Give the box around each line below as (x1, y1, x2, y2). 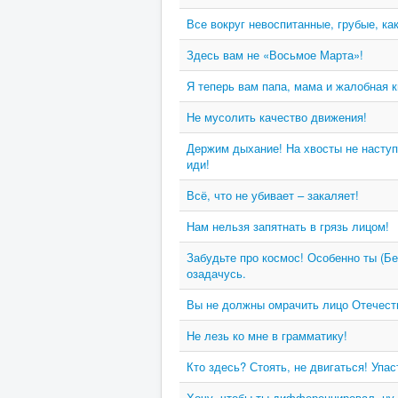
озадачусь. (187, 265, 246, 282)
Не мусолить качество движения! (187, 108, 367, 125)
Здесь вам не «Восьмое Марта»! (187, 46, 363, 63)
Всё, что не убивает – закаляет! (187, 187, 359, 203)
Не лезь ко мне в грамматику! (187, 327, 347, 344)
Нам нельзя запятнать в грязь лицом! (187, 218, 389, 235)
